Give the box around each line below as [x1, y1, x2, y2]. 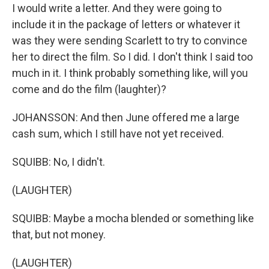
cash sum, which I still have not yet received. [12, 127, 224, 140]
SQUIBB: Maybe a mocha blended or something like [12, 212, 254, 225]
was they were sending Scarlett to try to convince [12, 34, 247, 47]
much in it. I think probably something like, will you [12, 67, 248, 79]
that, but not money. [12, 228, 106, 241]
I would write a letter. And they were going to [12, 2, 222, 14]
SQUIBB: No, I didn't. [12, 156, 105, 168]
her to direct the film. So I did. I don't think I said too [12, 50, 253, 63]
